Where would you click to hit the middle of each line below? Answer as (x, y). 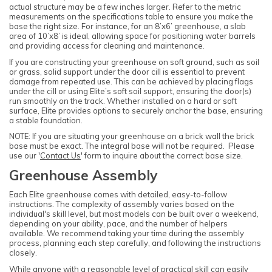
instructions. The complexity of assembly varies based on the (122, 204)
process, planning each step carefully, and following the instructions (135, 243)
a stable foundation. (46, 120)
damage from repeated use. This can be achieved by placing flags (131, 81)
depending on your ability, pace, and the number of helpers (118, 224)
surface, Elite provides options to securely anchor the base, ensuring (136, 110)
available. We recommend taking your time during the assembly (127, 233)
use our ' (25, 155)
